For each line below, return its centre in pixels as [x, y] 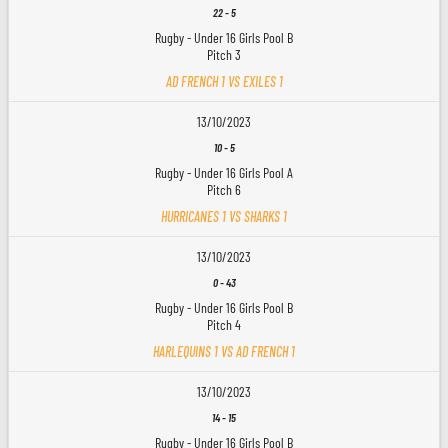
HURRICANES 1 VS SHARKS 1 [224, 216]
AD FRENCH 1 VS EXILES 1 [224, 81]
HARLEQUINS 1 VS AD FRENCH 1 [224, 351]
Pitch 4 [224, 324]
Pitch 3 [224, 54]
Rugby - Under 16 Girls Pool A [224, 172]
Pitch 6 [224, 189]
